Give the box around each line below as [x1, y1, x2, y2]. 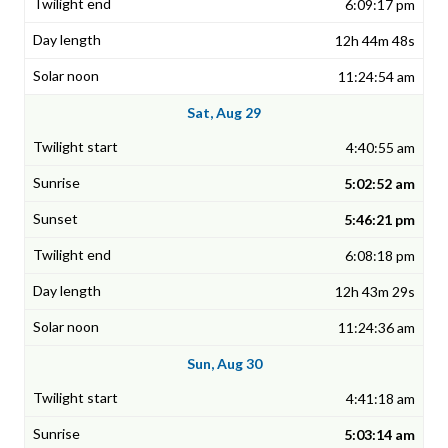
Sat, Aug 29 [187, 104, 261, 122]
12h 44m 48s [335, 32, 415, 50]
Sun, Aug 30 [186, 355, 262, 373]
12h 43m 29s [335, 283, 415, 301]
